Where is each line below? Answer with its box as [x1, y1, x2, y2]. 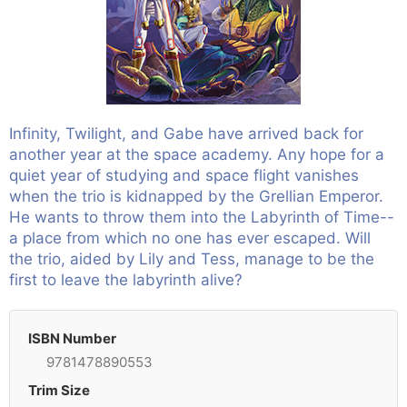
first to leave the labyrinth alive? [9, 271, 243, 289]
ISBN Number [28, 330, 116, 347]
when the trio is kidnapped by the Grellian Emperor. [9, 187, 383, 205]
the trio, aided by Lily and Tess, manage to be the [9, 250, 374, 268]
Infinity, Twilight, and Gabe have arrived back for [9, 124, 363, 143]
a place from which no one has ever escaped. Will [9, 229, 371, 247]
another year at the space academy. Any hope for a [9, 145, 384, 164]
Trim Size [28, 382, 90, 399]
